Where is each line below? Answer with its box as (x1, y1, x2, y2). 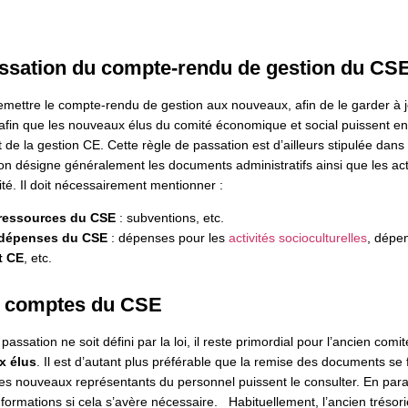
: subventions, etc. (115, 210, 224, 226)
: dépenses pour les (107, 230, 229, 246)
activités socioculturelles (228, 230, 367, 246)
